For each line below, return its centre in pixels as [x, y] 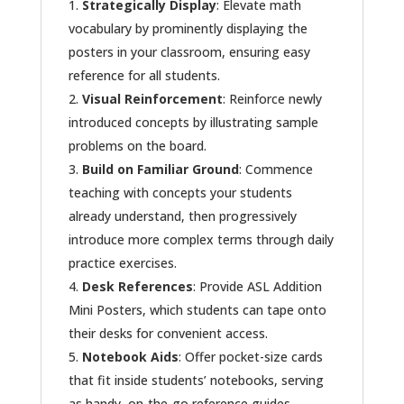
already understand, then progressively [182, 216]
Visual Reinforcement [152, 99]
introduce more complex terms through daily [201, 240]
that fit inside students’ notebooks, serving [196, 381]
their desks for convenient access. [168, 334]
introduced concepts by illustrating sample [193, 123]
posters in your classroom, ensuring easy [189, 52]
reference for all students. [144, 76]
